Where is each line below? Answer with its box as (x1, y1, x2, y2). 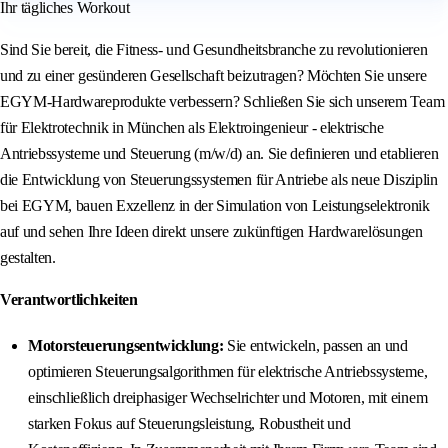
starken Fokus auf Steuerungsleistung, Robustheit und (28, 415, 351, 433)
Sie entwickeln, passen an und (223, 337, 408, 355)
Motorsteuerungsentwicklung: (28, 337, 224, 355)
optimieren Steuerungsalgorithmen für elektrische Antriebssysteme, (28, 363, 428, 381)
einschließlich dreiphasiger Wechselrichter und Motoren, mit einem (28, 389, 428, 407)
